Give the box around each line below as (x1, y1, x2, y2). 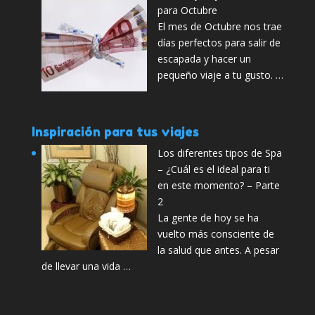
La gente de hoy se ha (157, 211, 259, 225)
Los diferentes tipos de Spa (157, 146, 282, 160)
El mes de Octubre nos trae (157, 20, 282, 34)
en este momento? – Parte (157, 179, 280, 193)
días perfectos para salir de (157, 36, 281, 50)
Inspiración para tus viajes (31, 124, 199, 140)
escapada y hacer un (157, 52, 251, 66)
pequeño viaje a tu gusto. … (157, 68, 283, 82)
